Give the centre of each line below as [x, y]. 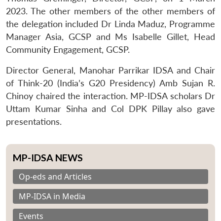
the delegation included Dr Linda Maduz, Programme [110, 24]
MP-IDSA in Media [52, 196]
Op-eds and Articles [55, 176]
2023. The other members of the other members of [110, 11]
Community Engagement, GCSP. [68, 49]
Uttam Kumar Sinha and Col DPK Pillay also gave [110, 109]
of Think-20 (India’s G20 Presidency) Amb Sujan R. [110, 83]
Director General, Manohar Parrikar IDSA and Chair [110, 70]
